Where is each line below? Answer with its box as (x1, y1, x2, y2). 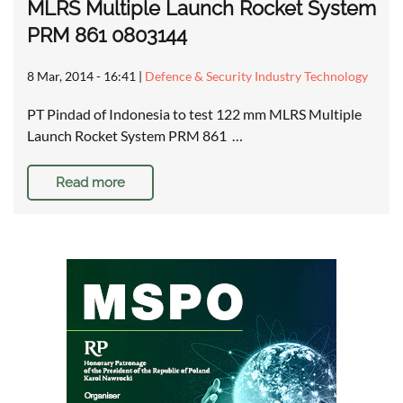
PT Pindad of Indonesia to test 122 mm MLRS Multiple (27, 105, 362, 123)
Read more (56, 175, 125, 192)
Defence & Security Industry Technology (145, 68, 368, 85)
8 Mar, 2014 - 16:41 (27, 68, 136, 85)
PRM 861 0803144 (27, 23, 187, 48)
